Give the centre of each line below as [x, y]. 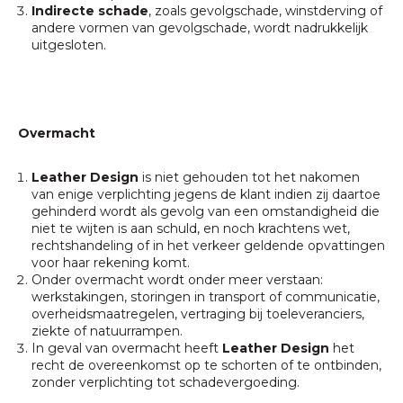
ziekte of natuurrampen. [107, 331]
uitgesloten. [69, 45]
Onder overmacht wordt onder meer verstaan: [177, 280]
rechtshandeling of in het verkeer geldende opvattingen [208, 246]
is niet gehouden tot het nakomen [249, 177]
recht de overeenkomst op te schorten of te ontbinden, [206, 365]
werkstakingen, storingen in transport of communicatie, [206, 297]
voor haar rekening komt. [111, 263]
